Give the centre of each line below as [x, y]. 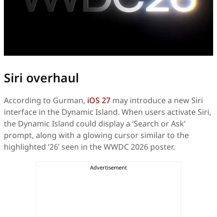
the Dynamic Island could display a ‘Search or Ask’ [95, 124]
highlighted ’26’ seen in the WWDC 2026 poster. [89, 147]
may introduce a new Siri [157, 101]
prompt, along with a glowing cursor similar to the [96, 135]
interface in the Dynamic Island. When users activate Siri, [108, 112]
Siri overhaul [41, 78]
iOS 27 [99, 101]
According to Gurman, [46, 101]
